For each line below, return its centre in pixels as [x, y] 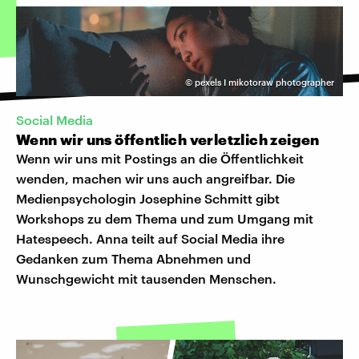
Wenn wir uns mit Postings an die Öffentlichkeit [160, 158]
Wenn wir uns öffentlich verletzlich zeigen [169, 139]
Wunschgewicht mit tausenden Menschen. [146, 278]
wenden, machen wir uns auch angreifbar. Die [155, 178]
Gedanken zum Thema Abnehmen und [133, 258]
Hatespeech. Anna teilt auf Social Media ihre [150, 238]
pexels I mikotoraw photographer [264, 82]
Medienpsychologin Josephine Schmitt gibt [148, 198]
